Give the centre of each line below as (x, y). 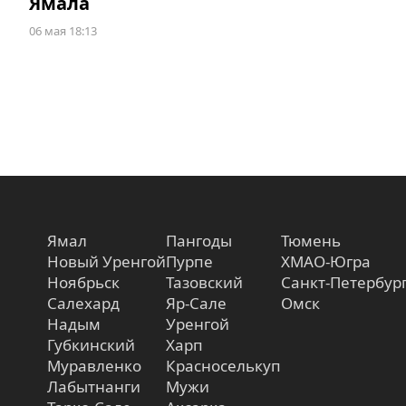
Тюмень (311, 241)
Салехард (83, 304)
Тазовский (204, 283)
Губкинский (91, 345)
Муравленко (94, 366)
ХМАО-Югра (326, 262)
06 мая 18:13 (63, 31)
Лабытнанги (94, 387)
